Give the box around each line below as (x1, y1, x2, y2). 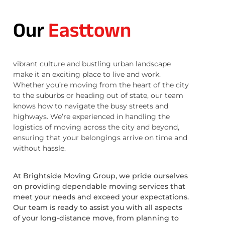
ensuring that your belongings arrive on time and (13, 133, 187, 142)
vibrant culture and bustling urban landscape (13, 59, 171, 68)
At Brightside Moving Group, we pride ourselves (13, 171, 188, 180)
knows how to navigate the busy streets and (13, 101, 168, 110)
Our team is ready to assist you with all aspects (13, 202, 182, 212)
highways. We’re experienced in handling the (13, 111, 170, 121)
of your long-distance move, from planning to (13, 213, 179, 222)
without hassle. (13, 143, 66, 153)
